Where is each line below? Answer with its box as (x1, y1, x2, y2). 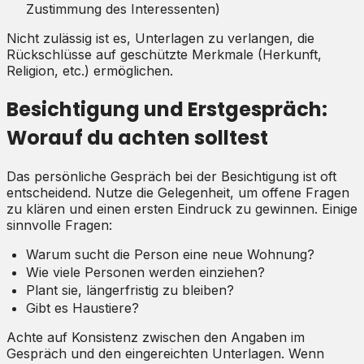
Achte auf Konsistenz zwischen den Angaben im (6, 328, 305, 345)
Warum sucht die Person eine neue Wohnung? (26, 245, 314, 262)
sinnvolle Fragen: (6, 216, 112, 233)
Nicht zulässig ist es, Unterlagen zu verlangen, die (6, 30, 314, 46)
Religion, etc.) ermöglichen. (6, 63, 173, 79)
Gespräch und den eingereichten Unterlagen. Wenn (6, 344, 324, 362)
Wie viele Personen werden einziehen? (26, 263, 265, 280)
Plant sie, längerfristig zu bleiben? (26, 281, 234, 298)
